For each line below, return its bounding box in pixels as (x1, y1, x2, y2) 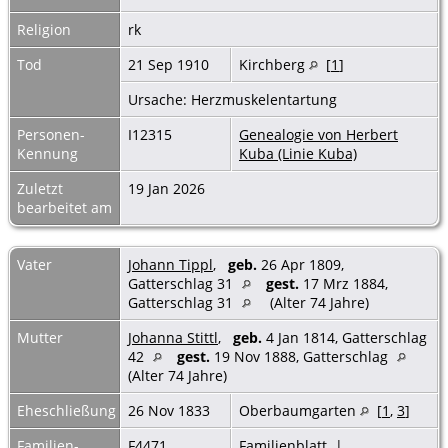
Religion (17, 19, 71, 39)
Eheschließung (17, 400, 116, 420)
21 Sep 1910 (128, 54, 213, 74)
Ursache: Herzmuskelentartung (128, 89, 341, 109)
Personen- (17, 124, 85, 144)
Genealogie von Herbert (239, 124, 398, 144)
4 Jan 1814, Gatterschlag (262, 327, 427, 347)
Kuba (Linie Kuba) (239, 143, 357, 163)
